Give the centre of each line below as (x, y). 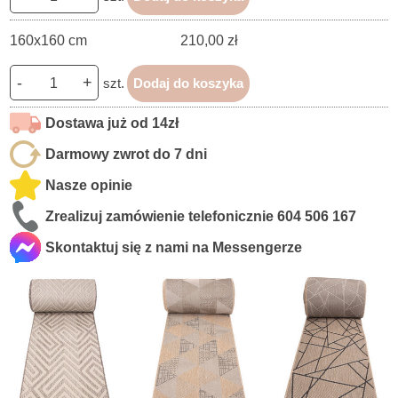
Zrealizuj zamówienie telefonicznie (162, 216)
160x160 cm (49, 40)
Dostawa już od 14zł (112, 123)
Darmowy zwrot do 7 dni (127, 154)
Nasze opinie (89, 185)
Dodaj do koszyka (189, 83)
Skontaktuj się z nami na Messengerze (174, 247)
